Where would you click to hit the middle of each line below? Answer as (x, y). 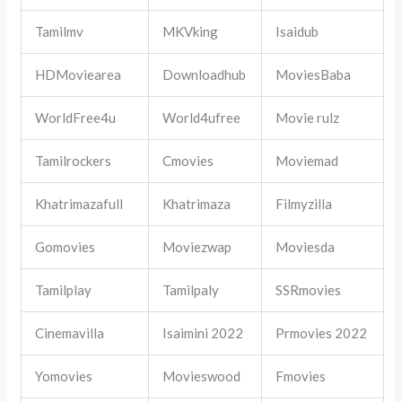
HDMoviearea (79, 74)
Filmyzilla (304, 203)
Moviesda (306, 246)
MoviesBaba (314, 74)
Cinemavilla (70, 332)
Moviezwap (197, 246)
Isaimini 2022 (203, 332)
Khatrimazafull (79, 203)
